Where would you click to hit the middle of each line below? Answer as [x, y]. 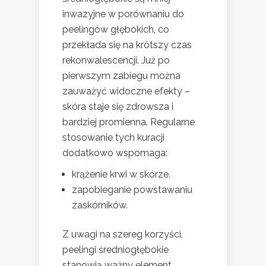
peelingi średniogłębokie [115, 249]
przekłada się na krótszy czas [127, 45]
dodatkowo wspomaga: [115, 153]
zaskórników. [100, 205]
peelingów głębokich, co [116, 29]
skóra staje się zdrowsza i [118, 106]
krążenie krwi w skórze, [121, 174]
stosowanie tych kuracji [113, 137]
